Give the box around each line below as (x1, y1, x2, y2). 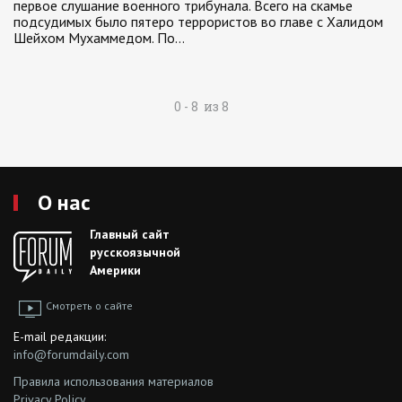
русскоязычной (90, 244, 180, 260)
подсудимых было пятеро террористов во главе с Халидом (13, 13, 383, 31)
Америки (90, 262, 141, 278)
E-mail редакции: (13, 328, 106, 345)
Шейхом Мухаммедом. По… (13, 29, 185, 47)
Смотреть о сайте (46, 299, 133, 312)
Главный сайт (90, 226, 170, 242)
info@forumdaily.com (13, 346, 129, 363)
